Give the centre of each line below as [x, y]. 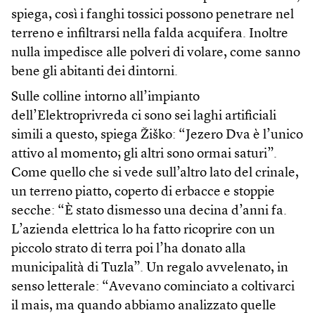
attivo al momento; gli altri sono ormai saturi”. [144, 155]
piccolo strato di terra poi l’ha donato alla [129, 250]
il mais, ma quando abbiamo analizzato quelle [144, 307]
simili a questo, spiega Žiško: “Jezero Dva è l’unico [157, 136]
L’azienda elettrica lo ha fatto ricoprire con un [143, 231]
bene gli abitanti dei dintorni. [95, 72]
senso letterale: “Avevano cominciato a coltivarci [153, 288]
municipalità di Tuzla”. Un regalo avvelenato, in [150, 269]
